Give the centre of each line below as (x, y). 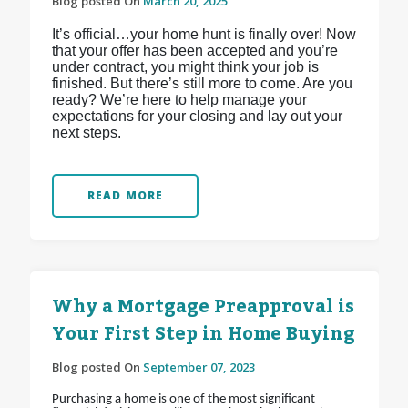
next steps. (86, 133)
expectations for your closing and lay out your (197, 117)
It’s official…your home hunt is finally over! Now (204, 35)
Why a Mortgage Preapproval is (203, 307)
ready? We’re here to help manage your (179, 100)
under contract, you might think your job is (185, 67)
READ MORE (125, 196)
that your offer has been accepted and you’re (194, 51)
